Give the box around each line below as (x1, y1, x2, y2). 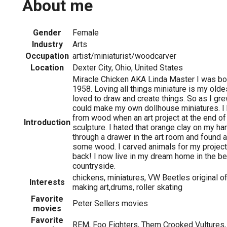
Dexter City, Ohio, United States (72, 62, 183, 72)
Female (72, 27, 99, 37)
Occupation (25, 51, 69, 61)
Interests (29, 177, 65, 187)
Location (30, 62, 64, 72)
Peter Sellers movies (72, 198, 148, 208)
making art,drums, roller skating (72, 182, 182, 192)
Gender (33, 27, 61, 37)
